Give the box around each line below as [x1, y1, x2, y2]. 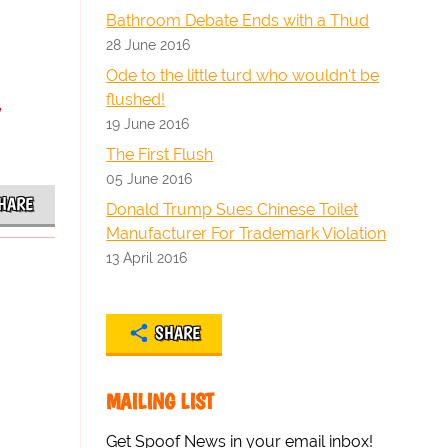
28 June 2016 [106, 36, 191, 53]
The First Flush [106, 145, 214, 164]
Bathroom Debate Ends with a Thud [106, 11, 370, 30]
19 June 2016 [106, 115, 190, 132]
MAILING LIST [106, 388, 215, 415]
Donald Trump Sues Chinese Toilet [106, 200, 359, 219]
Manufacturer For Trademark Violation [106, 224, 387, 243]
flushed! [106, 90, 166, 109]
